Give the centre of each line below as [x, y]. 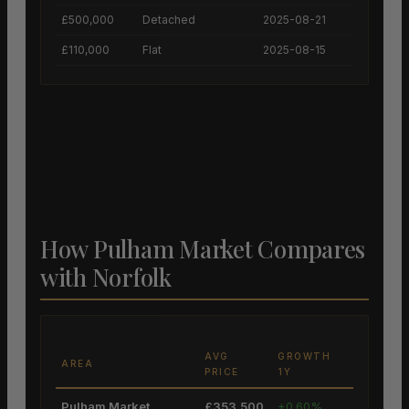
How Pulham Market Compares [203, 249]
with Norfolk [106, 278]
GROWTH [304, 357]
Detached [169, 20]
